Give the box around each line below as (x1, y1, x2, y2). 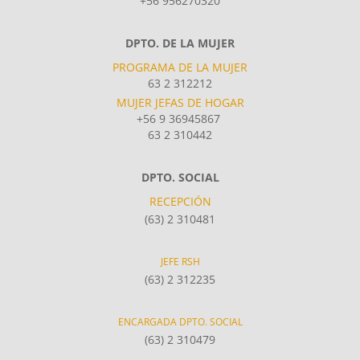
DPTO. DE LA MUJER (125, 35, 235, 51)
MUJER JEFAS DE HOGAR (116, 94, 244, 110)
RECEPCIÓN (149, 193, 211, 209)
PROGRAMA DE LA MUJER (112, 59, 247, 75)
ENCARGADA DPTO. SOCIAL (117, 314, 243, 329)
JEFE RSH (160, 254, 200, 268)
